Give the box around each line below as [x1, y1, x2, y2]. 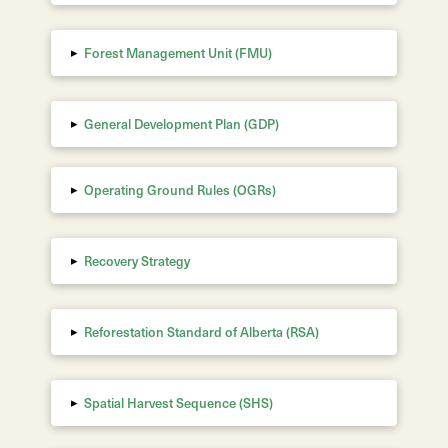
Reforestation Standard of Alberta [84, 322, 284, 341]
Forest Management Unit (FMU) [84, 43, 273, 62]
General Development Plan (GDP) [84, 114, 280, 133]
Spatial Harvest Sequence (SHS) [84, 393, 274, 412]
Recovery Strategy [84, 251, 191, 270]
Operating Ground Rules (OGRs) [84, 180, 277, 199]
